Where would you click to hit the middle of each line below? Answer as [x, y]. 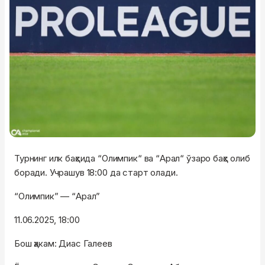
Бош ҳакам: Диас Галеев [63, 243]
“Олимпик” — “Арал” [57, 196]
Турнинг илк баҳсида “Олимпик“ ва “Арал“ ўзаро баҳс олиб [132, 158]
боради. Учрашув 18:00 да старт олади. [96, 172]
